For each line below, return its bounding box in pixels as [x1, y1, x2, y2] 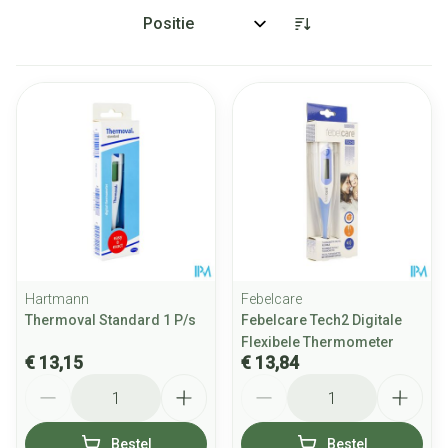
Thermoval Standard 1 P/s [25, 312, 196, 328]
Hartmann [25, 291, 89, 307]
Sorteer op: [133, 22, 216, 42]
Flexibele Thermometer [241, 334, 394, 350]
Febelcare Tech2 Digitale [241, 312, 402, 328]
